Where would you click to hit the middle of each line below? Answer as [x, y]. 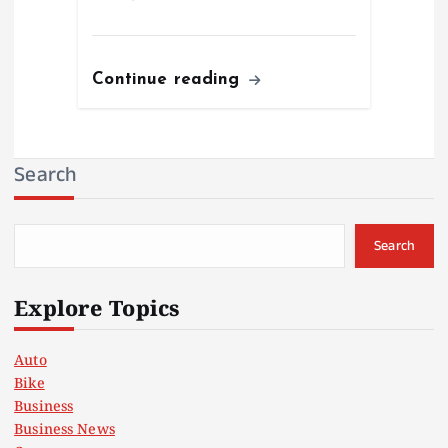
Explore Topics [97, 311]
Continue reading [169, 80]
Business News [64, 431]
